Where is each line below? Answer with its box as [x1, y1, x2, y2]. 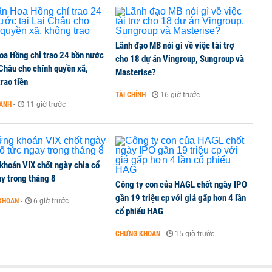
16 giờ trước [160, 90, 200, 99]
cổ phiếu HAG [115, 206, 163, 217]
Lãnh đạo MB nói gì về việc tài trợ [115, 40, 234, 51]
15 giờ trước [175, 229, 214, 238]
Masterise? [115, 67, 156, 78]
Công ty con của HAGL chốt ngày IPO [115, 179, 247, 190]
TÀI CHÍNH [115, 90, 146, 99]
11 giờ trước [26, 100, 66, 109]
